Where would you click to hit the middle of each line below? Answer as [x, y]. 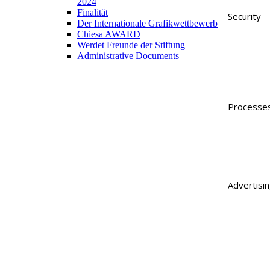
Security [244, 16]
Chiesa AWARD [109, 34]
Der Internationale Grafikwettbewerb [147, 23]
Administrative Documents [128, 55]
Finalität [93, 12]
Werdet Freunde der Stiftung [131, 45]
